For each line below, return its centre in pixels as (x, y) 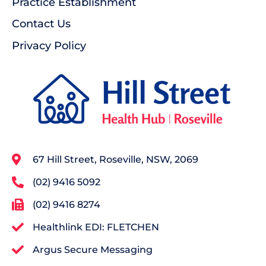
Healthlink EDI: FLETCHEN (96, 227)
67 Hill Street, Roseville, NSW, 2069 (115, 159)
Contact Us (41, 24)
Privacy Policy (49, 46)
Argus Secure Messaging (93, 249)
